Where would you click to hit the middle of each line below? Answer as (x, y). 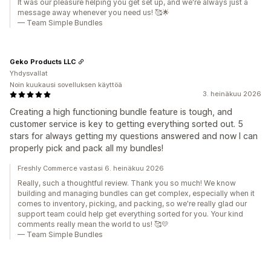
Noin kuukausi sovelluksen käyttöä (66, 85)
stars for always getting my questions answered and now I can (134, 136)
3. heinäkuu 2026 (232, 94)
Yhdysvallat (29, 73)
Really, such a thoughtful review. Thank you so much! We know (127, 183)
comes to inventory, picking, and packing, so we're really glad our (132, 204)
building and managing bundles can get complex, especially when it (136, 193)
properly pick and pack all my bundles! (87, 148)
